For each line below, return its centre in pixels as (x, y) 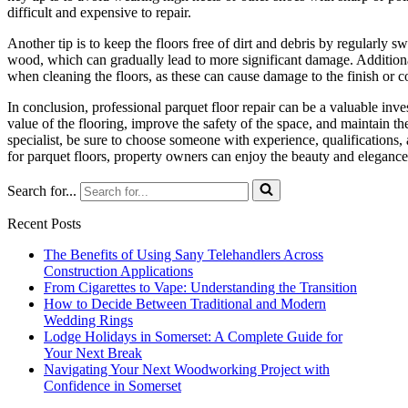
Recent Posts (44, 223)
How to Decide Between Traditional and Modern (185, 303)
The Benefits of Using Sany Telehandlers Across (184, 254)
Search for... (42, 190)
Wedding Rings (88, 320)
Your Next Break (93, 352)
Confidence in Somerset (112, 385)
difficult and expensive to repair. (99, 12)
